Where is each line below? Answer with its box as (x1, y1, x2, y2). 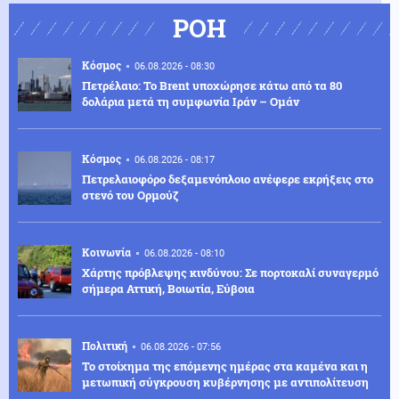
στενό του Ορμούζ (82, 186, 179, 203)
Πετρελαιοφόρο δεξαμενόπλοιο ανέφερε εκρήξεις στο (82, 170, 373, 187)
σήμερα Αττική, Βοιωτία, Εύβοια (82, 280, 255, 297)
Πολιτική (82, 338, 127, 353)
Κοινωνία (82, 244, 131, 259)
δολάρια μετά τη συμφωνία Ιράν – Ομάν (82, 93, 299, 110)
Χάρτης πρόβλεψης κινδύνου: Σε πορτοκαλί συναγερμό (82, 264, 379, 281)
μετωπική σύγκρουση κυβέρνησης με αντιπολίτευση (82, 373, 369, 390)
